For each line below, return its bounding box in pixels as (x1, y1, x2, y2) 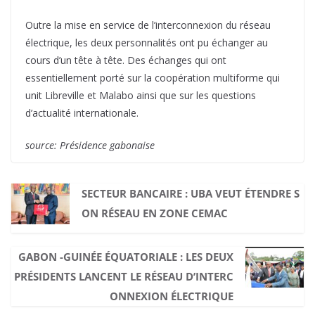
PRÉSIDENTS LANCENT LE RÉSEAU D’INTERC (14, 269, 234, 283)
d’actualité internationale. (25, 105, 139, 120)
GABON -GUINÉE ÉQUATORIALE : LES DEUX (18, 249, 234, 264)
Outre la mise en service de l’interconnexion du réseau (25, 18, 271, 32)
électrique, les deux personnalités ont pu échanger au (25, 35, 268, 49)
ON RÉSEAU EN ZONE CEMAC (81, 205, 228, 220)
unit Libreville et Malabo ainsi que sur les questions (25, 88, 256, 102)
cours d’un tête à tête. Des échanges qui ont (25, 53, 226, 67)
